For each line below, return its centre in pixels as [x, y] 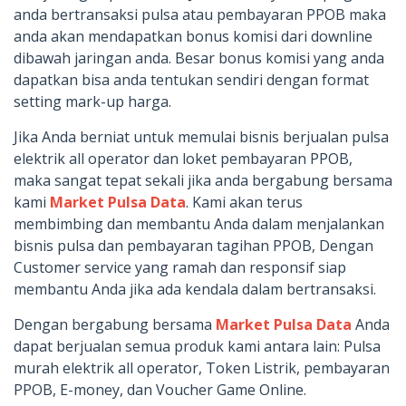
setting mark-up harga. [92, 102]
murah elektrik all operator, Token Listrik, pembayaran [202, 368]
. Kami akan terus [244, 203]
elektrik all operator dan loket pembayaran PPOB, [183, 159]
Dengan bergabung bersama [115, 325]
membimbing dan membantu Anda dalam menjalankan [199, 224]
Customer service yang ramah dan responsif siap [180, 268]
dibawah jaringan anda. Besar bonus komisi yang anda [199, 58]
